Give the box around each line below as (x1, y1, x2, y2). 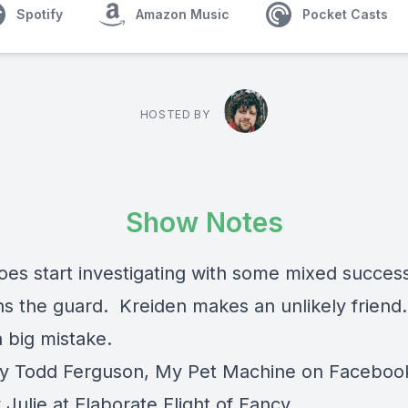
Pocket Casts (302, 6, 388, 22)
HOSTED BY (139, 107, 210, 121)
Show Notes (125, 206, 283, 239)
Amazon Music (136, 6, 229, 22)
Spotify (16, 6, 63, 22)
